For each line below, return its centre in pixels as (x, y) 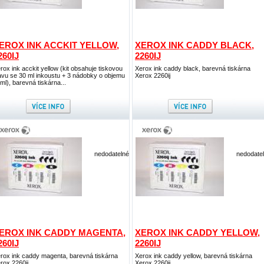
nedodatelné (112, 154)
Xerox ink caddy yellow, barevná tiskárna (194, 256)
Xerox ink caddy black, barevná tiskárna (193, 68)
